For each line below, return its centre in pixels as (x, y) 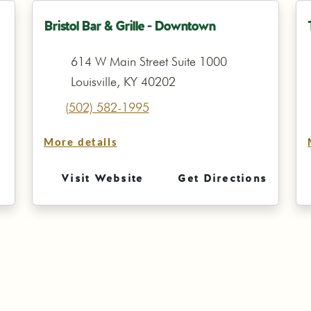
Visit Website (102, 178)
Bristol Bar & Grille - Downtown (129, 26)
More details (81, 143)
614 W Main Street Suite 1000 (149, 61)
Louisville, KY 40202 (123, 82)
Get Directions (222, 178)
